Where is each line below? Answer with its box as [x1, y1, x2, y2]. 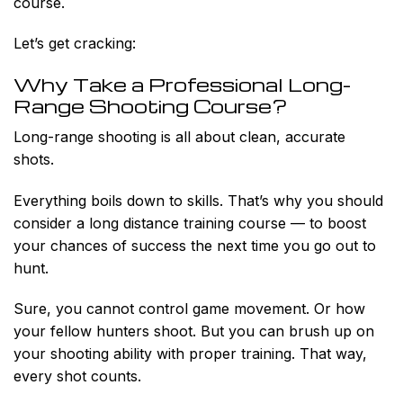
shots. [13, 149, 54, 168]
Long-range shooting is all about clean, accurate [13, 127, 345, 146]
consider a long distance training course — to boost [13, 213, 366, 232]
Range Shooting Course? [13, 94, 288, 119]
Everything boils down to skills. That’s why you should [13, 191, 383, 210]
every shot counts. [13, 367, 141, 386]
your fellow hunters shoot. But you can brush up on [13, 322, 374, 341]
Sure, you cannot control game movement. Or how [13, 300, 365, 318]
